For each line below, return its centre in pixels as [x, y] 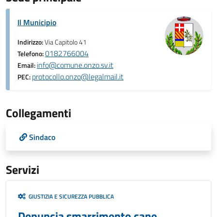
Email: [27, 65]
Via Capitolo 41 [66, 42]
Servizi [23, 170]
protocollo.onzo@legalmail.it [78, 77]
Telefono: [31, 54]
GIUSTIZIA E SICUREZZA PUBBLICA [70, 196]
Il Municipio [37, 22]
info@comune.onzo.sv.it [75, 65]
